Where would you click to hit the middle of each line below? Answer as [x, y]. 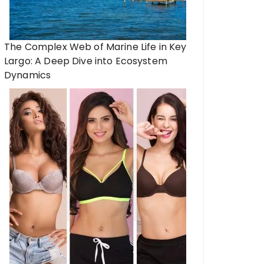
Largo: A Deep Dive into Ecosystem [86, 61]
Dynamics [28, 75]
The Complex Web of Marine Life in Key [95, 47]
